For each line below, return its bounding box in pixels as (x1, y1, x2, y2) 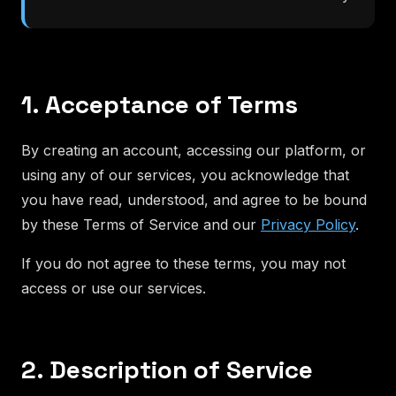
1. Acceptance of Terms (21, 88, 298, 120)
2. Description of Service (21, 353, 313, 385)
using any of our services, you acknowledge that (21, 165, 349, 184)
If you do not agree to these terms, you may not (21, 254, 346, 272)
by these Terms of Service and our (21, 215, 261, 233)
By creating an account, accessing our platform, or (21, 141, 366, 159)
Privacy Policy (261, 215, 355, 233)
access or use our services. (21, 278, 206, 297)
